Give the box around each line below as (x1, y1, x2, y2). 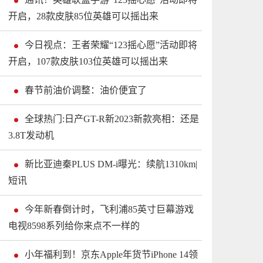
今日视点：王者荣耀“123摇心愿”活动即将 (25, 39, 197, 50)
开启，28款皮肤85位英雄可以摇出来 (8, 11, 159, 21)
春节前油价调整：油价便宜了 (25, 85, 147, 95)
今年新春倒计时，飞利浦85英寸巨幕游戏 (25, 204, 194, 214)
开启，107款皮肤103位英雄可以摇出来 (8, 56, 168, 66)
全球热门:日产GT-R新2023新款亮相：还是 (25, 113, 199, 124)
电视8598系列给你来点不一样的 (8, 220, 140, 231)
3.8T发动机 (8, 130, 54, 140)
